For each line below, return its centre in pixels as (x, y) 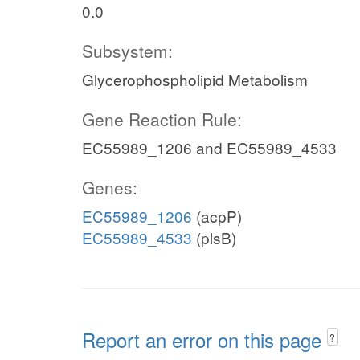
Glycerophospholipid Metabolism (195, 79)
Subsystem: (127, 51)
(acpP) (217, 216)
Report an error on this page (205, 340)
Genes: (110, 187)
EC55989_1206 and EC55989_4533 (209, 147)
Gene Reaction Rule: (162, 119)
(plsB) (214, 237)
